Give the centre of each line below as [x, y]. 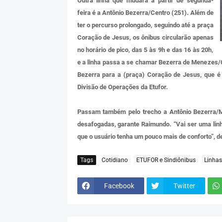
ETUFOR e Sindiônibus [166, 160]
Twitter [184, 186]
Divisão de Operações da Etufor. [122, 87]
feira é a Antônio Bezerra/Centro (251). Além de [145, 13]
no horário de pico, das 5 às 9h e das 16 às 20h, [145, 50]
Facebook [119, 186]
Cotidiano [114, 160]
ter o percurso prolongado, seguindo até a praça [145, 25]
